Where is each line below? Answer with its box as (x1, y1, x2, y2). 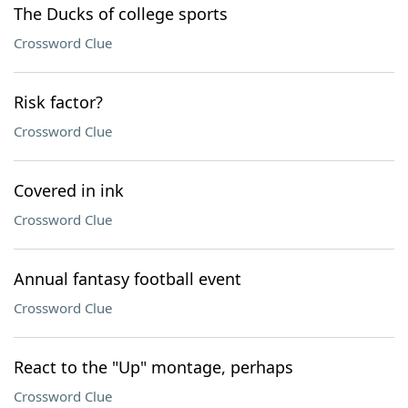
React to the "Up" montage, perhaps (14, 356, 293, 378)
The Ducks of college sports (14, 3, 228, 25)
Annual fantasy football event (14, 268, 241, 290)
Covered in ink (14, 179, 124, 201)
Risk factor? (14, 91, 103, 113)
